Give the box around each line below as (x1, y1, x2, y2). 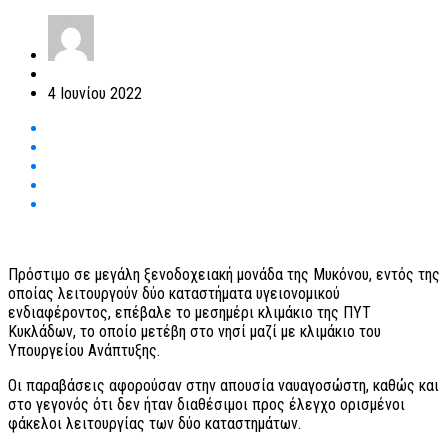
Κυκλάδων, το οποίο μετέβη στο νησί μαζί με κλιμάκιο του (8, 322, 381, 342)
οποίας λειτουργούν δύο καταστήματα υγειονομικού (8, 284, 340, 304)
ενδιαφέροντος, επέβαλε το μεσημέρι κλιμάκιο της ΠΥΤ (8, 303, 371, 323)
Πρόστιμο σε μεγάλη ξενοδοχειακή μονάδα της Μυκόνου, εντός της (8, 265, 440, 285)
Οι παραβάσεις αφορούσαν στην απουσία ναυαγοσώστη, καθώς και (8, 376, 439, 396)
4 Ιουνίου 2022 (48, 84, 142, 104)
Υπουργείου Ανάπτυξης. (8, 341, 160, 361)
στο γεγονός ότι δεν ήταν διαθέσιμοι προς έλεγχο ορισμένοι (8, 395, 405, 415)
